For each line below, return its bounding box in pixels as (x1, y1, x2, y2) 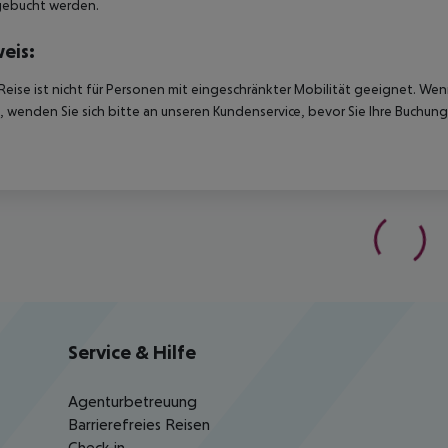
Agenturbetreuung (68, 392, 197, 411)
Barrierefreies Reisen (68, 415, 210, 434)
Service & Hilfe (68, 341, 196, 364)
